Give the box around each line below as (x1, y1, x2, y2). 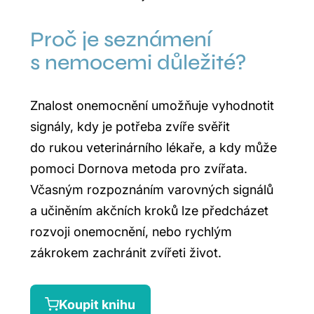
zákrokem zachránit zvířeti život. (29, 245, 221, 261)
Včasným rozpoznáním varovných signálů (29, 182, 273, 198)
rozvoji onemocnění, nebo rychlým (29, 224, 232, 240)
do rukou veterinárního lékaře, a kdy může (29, 140, 277, 156)
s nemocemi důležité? (29, 50, 247, 76)
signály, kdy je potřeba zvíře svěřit (29, 119, 230, 135)
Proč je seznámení (29, 27, 211, 53)
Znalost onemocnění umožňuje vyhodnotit (29, 98, 274, 114)
